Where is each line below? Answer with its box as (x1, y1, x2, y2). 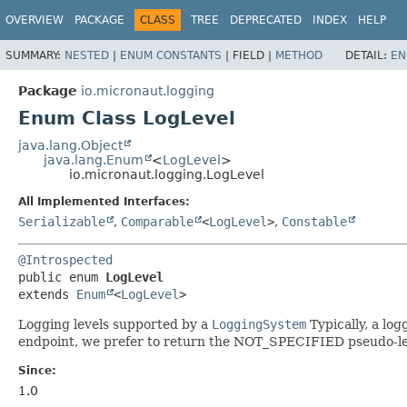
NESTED (65, 48, 109, 62)
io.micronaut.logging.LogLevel (69, 166, 264, 182)
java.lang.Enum (44, 152, 144, 167)
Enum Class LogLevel (18, 106, 235, 129)
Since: (18, 363, 56, 377)
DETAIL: (345, 48, 391, 62)
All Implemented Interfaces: (18, 194, 190, 208)
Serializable (18, 213, 105, 229)
